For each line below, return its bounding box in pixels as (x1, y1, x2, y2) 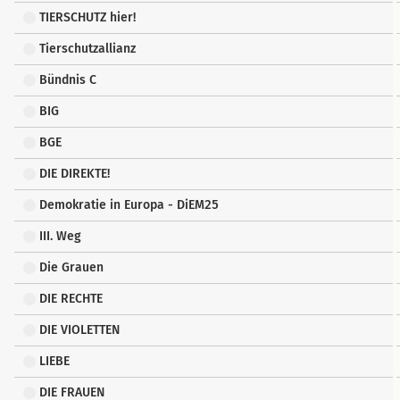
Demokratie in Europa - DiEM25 (38, 197, 219, 212)
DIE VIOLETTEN (38, 322, 120, 337)
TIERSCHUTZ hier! (38, 10, 136, 25)
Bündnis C (38, 72, 96, 87)
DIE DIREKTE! (38, 166, 110, 181)
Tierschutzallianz (38, 41, 136, 56)
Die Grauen (38, 260, 104, 275)
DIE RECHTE (38, 291, 103, 306)
